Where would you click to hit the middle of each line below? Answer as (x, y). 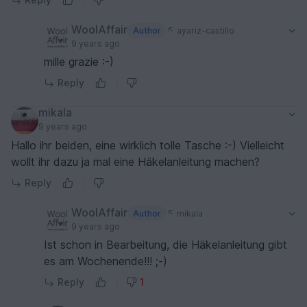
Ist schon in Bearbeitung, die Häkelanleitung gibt (165, 245)
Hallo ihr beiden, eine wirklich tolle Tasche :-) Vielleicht (148, 146)
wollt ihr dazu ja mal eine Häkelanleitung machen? (135, 162)
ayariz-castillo (204, 30)
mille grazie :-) (79, 62)
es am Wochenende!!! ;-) (106, 261)
